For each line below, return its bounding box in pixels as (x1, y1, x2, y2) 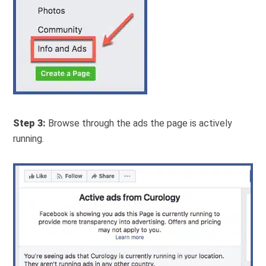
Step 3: (13, 117, 49, 129)
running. (13, 132, 45, 144)
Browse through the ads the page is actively (48, 117, 233, 129)
